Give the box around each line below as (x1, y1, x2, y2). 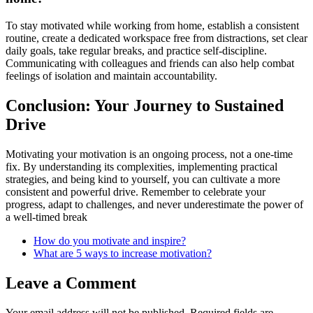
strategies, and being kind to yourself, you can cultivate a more (6, 173, 280, 185)
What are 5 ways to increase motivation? (34, 247, 212, 259)
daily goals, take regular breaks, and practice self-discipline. (6, 45, 267, 57)
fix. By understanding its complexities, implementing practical (6, 160, 277, 173)
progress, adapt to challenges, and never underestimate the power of (6, 198, 303, 210)
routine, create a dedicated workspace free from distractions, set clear (6, 32, 307, 45)
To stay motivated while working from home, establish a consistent (6, 20, 299, 32)
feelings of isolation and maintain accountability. (6, 70, 217, 82)
